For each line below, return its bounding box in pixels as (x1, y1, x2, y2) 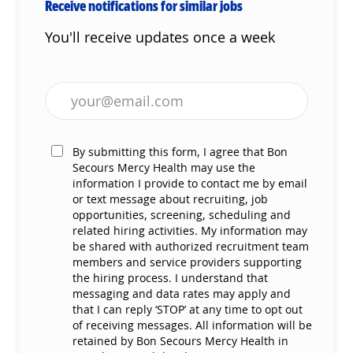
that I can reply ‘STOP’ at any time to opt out (72, 301, 303, 317)
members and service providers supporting (72, 254, 302, 269)
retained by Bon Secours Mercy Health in (72, 333, 288, 348)
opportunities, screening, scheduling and (72, 206, 291, 222)
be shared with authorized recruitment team (72, 238, 309, 254)
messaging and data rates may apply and (72, 285, 291, 301)
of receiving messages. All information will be (72, 317, 312, 333)
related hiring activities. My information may (72, 222, 307, 238)
